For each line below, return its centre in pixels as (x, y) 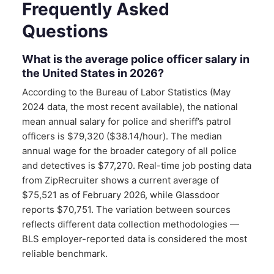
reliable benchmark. (65, 253)
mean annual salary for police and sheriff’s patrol (127, 121)
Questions (65, 31)
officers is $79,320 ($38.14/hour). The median (122, 136)
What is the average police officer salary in (136, 59)
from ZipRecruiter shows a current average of (120, 180)
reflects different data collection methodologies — (131, 224)
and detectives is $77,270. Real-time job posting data (137, 165)
